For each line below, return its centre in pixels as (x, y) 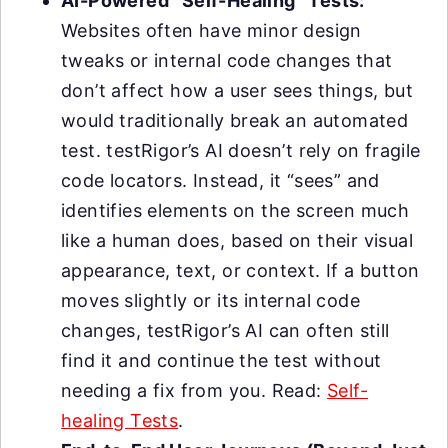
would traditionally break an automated (235, 120)
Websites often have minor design (211, 30)
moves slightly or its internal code (210, 300)
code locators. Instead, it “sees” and (220, 180)
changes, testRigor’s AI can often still (225, 330)
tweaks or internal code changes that (227, 60)
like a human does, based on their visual (237, 240)
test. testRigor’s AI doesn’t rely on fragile (241, 150)
